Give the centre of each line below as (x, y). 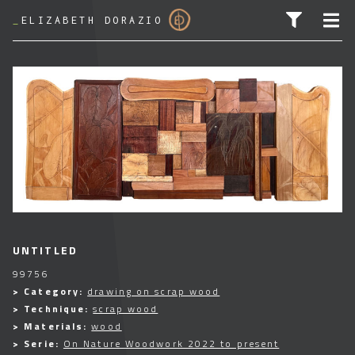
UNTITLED (45, 250)
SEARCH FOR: (51, 204)
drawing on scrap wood (154, 291)
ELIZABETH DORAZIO (92, 20)
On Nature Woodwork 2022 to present (171, 344)
